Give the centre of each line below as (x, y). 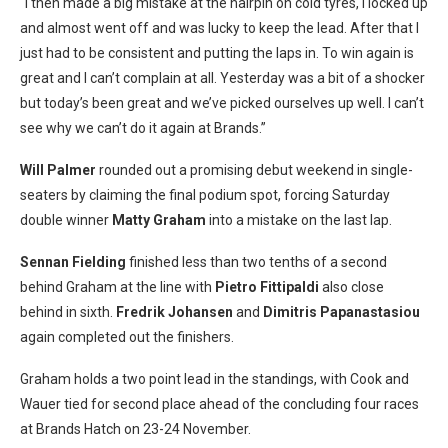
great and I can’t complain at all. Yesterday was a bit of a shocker (222, 78)
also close (351, 287)
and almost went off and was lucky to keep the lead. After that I (219, 28)
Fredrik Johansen (174, 312)
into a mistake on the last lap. (299, 220)
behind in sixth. (68, 312)
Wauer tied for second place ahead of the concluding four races (219, 404)
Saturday (361, 195)
